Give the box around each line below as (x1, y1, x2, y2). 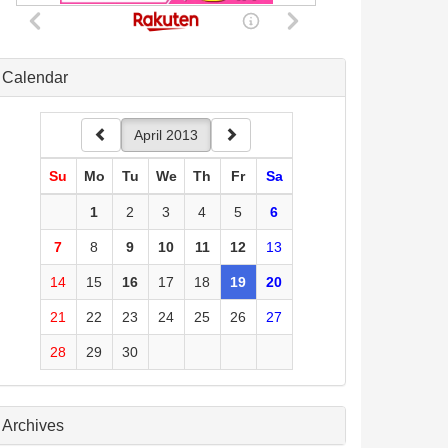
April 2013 (134, 127, 198, 143)
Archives (2, 417, 64, 434)
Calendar (2, 69, 68, 86)
